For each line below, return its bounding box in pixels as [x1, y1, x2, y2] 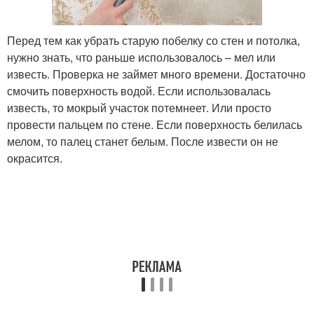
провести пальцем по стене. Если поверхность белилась [7, 116, 302, 132]
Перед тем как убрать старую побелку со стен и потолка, [7, 32, 300, 48]
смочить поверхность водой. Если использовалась [7, 82, 271, 99]
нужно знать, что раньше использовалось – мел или [7, 48, 275, 65]
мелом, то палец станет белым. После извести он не [7, 132, 278, 149]
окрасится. [7, 149, 62, 166]
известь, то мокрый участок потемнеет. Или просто [7, 99, 271, 116]
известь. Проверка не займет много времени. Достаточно [7, 65, 306, 82]
